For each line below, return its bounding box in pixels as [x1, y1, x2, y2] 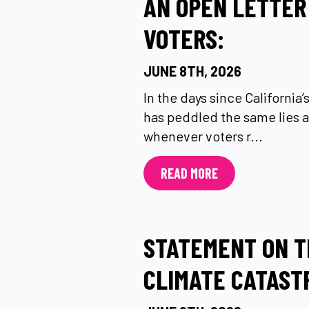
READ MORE [161, 165, 218, 181]
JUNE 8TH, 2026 [143, 63, 241, 79]
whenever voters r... [143, 128, 263, 144]
